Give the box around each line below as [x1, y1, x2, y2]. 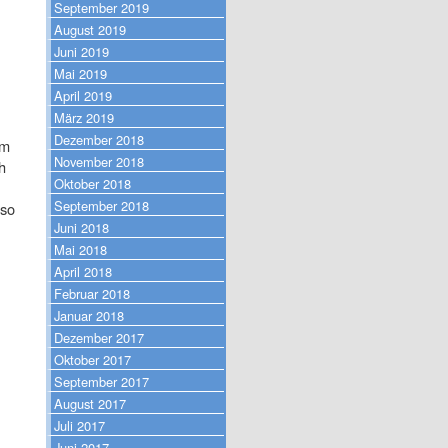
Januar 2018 [54, 305, 124, 325]
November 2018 [54, 151, 144, 171]
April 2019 [54, 85, 112, 105]
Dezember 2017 [54, 327, 144, 347]
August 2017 [54, 393, 126, 413]
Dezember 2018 [54, 129, 144, 149]
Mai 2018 [54, 239, 107, 259]
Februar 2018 [54, 283, 130, 303]
